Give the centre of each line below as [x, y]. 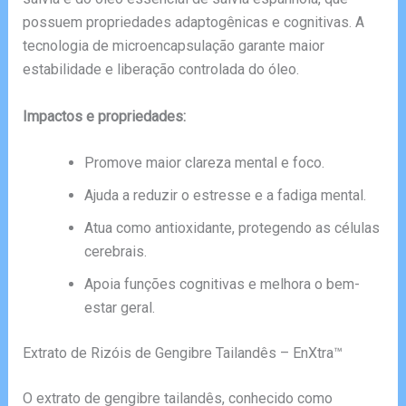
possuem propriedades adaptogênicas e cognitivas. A [193, 23]
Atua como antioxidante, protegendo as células [232, 228]
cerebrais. [115, 252]
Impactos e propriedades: [104, 116]
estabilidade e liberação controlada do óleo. [160, 70]
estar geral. [119, 308]
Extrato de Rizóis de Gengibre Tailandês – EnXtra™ [182, 353]
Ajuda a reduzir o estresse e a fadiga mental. [225, 196]
